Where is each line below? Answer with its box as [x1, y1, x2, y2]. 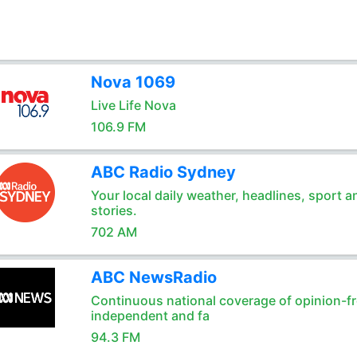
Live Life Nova [90, 97, 176, 113]
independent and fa [90, 308, 210, 324]
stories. [90, 202, 137, 218]
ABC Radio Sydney [90, 163, 236, 182]
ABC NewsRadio [90, 268, 217, 287]
